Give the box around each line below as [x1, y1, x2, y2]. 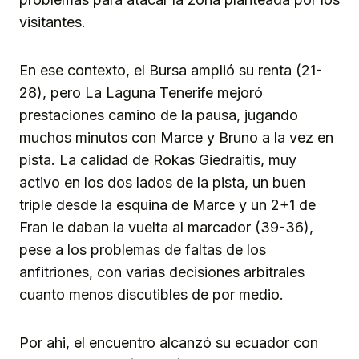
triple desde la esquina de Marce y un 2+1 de [19, 196, 316, 214]
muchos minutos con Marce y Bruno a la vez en [19, 129, 333, 147]
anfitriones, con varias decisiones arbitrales [19, 264, 305, 281]
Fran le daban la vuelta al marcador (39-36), [19, 219, 313, 236]
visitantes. [19, 14, 86, 31]
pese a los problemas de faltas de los [19, 241, 266, 259]
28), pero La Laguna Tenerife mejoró [19, 84, 263, 102]
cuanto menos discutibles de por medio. [19, 286, 284, 304]
